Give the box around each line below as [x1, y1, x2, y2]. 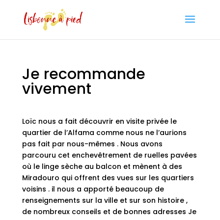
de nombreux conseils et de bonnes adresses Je [22, 207, 196, 217]
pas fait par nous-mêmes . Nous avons [22, 139, 163, 149]
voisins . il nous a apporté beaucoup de [22, 184, 164, 194]
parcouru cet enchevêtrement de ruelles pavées [22, 150, 197, 160]
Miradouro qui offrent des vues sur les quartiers [22, 173, 194, 183]
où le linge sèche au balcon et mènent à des [22, 162, 182, 171]
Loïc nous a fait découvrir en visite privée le [22, 116, 177, 126]
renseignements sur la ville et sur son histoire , [22, 195, 188, 205]
